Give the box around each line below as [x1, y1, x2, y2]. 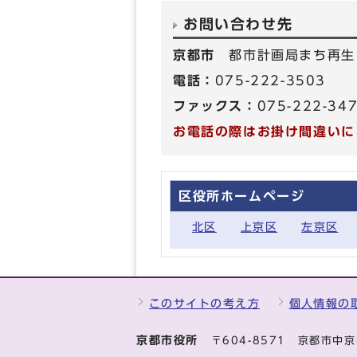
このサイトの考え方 [149, 297, 260, 309]
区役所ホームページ [178, 190, 305, 202]
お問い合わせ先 [183, 18, 293, 31]
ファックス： [173, 100, 257, 112]
